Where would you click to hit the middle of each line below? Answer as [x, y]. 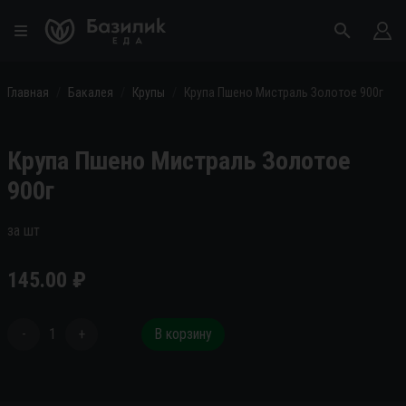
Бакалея [91, 92]
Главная [28, 92]
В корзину [183, 334]
